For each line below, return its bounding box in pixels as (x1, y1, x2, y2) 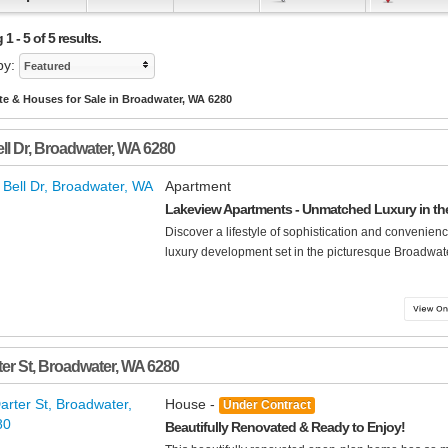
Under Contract (223, 398, 311, 413)
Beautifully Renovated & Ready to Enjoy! (165, 419, 405, 436)
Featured (24, 60, 71, 73)
